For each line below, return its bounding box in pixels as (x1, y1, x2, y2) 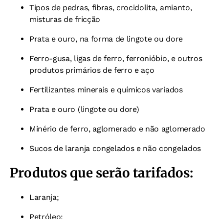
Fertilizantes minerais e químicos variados (29, 85, 183, 94)
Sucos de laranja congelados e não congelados (29, 143, 201, 153)
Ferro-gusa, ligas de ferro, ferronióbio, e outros (29, 53, 202, 63)
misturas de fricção (29, 14, 100, 24)
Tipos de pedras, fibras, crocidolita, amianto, (29, 2, 192, 12)
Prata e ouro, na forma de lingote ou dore (29, 34, 183, 44)
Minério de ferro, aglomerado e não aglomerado (29, 124, 205, 133)
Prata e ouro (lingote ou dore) (29, 104, 139, 114)
